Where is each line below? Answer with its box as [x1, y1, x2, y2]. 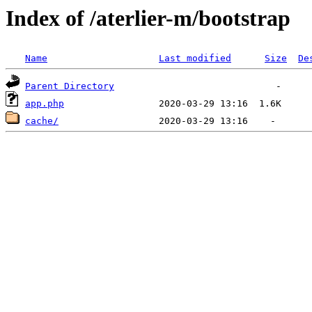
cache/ [25, 116, 58, 127]
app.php [25, 98, 64, 109]
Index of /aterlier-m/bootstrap [6, 6, 290, 31]
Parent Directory [25, 81, 114, 92]
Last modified [159, 53, 231, 64]
